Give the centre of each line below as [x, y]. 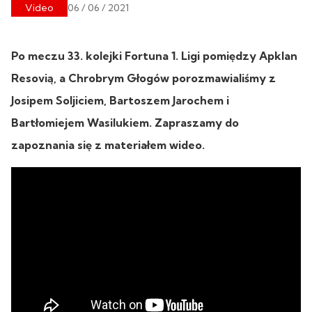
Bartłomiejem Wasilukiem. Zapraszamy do [125, 122]
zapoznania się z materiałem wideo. [108, 145]
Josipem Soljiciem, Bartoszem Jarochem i [120, 100]
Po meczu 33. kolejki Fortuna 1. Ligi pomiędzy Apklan [154, 55]
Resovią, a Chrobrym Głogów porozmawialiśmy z [143, 78]
